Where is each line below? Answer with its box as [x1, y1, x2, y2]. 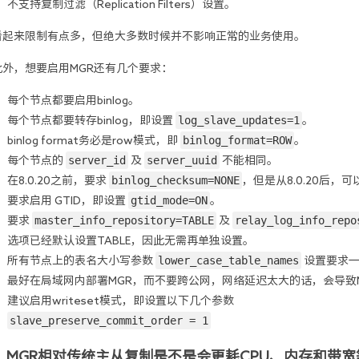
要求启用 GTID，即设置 [7, 195, 128, 206]
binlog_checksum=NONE [111, 174, 240, 187]
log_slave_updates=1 [178, 114, 300, 127]
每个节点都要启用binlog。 [7, 95, 139, 106]
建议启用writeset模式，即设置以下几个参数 [7, 295, 234, 306]
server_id [68, 154, 126, 167]
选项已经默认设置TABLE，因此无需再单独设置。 [7, 235, 254, 246]
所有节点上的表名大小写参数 [7, 255, 155, 266]
